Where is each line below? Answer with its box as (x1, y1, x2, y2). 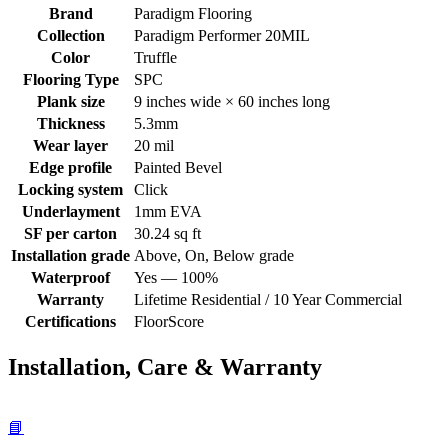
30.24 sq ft (134, 225, 201, 243)
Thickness (36, 115, 105, 133)
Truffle (134, 49, 177, 67)
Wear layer (33, 137, 108, 155)
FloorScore (134, 313, 204, 331)
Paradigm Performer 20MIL (134, 27, 310, 45)
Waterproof (31, 269, 110, 287)
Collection (36, 27, 105, 45)
